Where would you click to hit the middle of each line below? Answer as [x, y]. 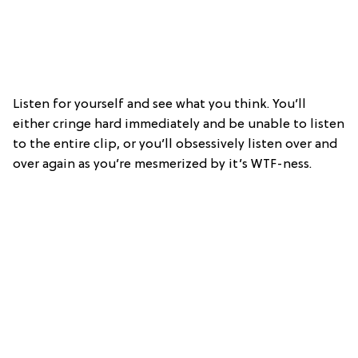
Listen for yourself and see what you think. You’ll [159, 104]
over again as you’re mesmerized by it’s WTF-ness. [162, 164]
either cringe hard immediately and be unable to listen [179, 124]
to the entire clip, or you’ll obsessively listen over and [175, 144]
